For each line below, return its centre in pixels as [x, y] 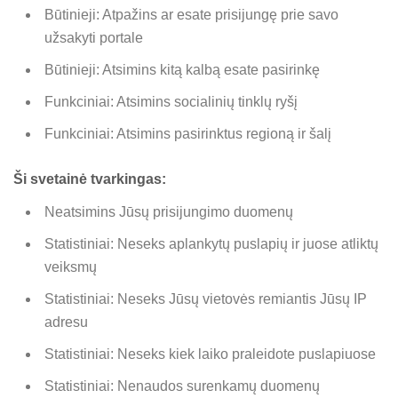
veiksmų [71, 267]
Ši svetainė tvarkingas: [90, 179]
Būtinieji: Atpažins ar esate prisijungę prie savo [191, 14]
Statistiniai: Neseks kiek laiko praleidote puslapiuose [210, 354]
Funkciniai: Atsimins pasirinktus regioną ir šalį [188, 133]
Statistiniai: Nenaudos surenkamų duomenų [182, 386]
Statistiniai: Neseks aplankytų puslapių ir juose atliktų [211, 244]
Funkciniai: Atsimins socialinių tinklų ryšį [171, 101]
